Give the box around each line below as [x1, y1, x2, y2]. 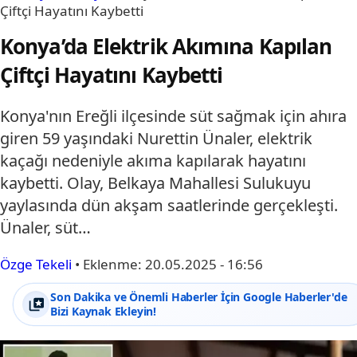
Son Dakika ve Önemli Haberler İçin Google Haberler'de [50, 288, 347, 304]
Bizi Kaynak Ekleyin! [50, 303, 157, 319]
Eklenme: [83, 254, 145, 273]
